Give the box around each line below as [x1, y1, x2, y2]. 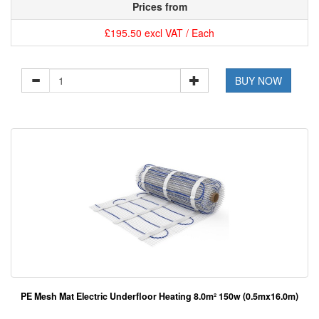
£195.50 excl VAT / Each [105, 26, 214, 41]
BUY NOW [235, 73, 283, 88]
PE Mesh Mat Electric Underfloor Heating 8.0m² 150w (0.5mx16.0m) [21, 290, 298, 303]
